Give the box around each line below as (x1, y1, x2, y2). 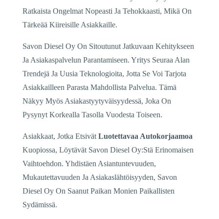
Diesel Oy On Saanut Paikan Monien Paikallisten (22, 186, 175, 195)
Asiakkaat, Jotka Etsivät (22, 131, 98, 140)
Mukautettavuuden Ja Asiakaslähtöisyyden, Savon (22, 173, 177, 181)
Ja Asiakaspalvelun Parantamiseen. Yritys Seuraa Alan (22, 55, 190, 64)
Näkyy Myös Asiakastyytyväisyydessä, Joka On (22, 96, 171, 105)
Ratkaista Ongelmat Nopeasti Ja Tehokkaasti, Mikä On (22, 6, 192, 15)
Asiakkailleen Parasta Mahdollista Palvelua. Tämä (22, 83, 176, 91)
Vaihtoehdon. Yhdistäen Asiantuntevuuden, (22, 159, 156, 168)
